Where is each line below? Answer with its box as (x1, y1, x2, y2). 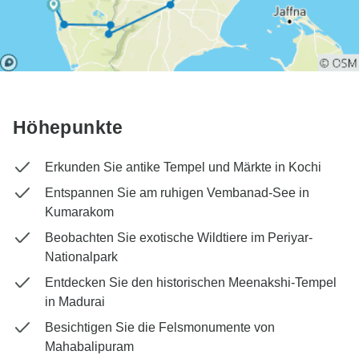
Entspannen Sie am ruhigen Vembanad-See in (45, 186, 309, 200)
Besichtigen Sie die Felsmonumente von (45, 321, 275, 335)
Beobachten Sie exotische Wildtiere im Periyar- (45, 231, 313, 245)
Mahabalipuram (45, 340, 134, 354)
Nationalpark (45, 250, 118, 264)
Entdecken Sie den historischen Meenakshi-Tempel (45, 276, 337, 290)
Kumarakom (45, 205, 114, 220)
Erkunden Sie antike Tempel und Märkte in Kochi (45, 160, 321, 175)
